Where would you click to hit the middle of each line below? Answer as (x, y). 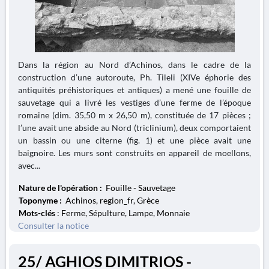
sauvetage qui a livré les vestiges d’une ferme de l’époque (134, 102)
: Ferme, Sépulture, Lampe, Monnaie (122, 213)
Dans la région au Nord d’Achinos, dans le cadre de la (134, 65)
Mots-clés (37, 213)
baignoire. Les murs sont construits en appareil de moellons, (134, 153)
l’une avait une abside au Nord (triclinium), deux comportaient (134, 128)
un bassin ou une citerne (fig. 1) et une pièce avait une (134, 140)
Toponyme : (41, 200)
